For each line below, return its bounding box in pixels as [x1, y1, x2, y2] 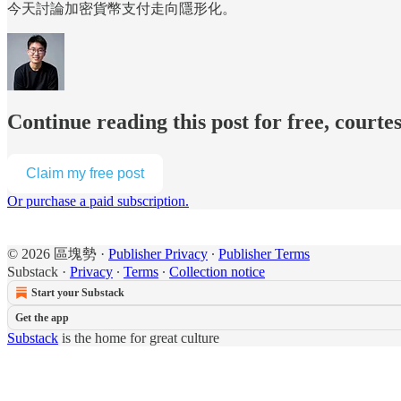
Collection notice [169, 264, 265, 280]
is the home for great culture [58, 330, 219, 346]
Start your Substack [31, 286, 124, 300]
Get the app [15, 311, 69, 325]
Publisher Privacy [108, 246, 208, 262]
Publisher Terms [218, 246, 310, 262]
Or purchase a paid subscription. [7, 193, 189, 209]
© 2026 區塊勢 [7, 246, 97, 262]
